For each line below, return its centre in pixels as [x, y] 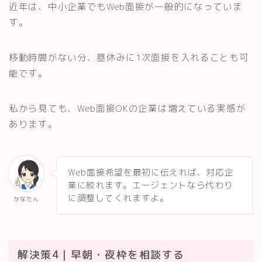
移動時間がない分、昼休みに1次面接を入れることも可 [129, 57]
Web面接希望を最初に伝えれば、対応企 [151, 172]
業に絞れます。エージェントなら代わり [151, 185]
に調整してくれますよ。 [118, 198]
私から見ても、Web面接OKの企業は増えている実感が [127, 108]
